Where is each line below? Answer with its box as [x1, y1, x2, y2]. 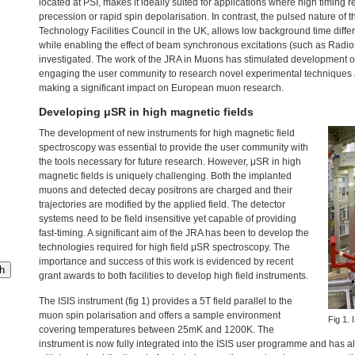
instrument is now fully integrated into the [39, 338, 216, 349]
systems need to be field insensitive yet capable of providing [39, 213, 296, 224]
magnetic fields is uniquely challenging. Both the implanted [39, 170, 292, 181]
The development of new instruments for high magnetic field [39, 128, 295, 139]
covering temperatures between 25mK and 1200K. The [39, 324, 274, 335]
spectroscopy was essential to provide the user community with [39, 142, 308, 153]
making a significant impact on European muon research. [39, 82, 284, 94]
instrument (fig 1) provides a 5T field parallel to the [75, 296, 292, 307]
